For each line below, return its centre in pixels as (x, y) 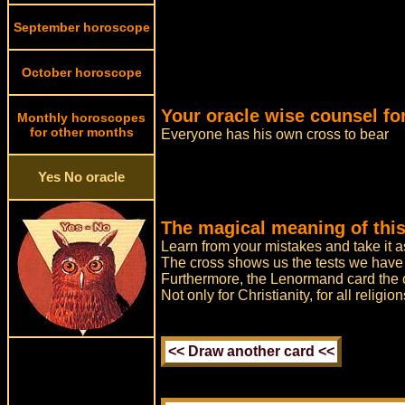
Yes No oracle (81, 177)
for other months (81, 132)
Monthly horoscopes (81, 118)
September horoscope (81, 27)
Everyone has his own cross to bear (275, 134)
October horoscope (81, 72)
